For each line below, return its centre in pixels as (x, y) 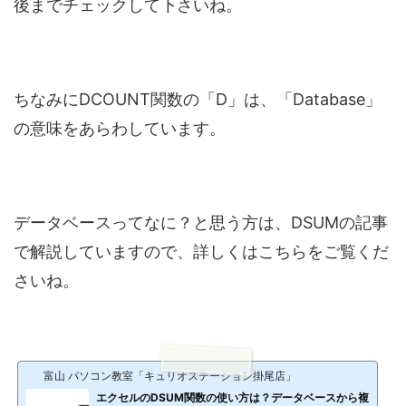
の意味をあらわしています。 (120, 128)
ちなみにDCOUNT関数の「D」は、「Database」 (198, 99)
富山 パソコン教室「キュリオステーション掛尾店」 (170, 375)
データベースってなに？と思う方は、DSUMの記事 (201, 222)
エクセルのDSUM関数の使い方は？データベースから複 (232, 397)
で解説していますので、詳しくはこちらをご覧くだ (201, 251)
